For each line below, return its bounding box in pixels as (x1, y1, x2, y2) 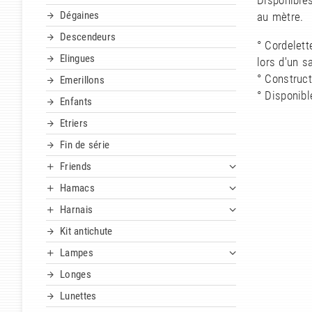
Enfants (60, 95, 93, 109)
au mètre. (257, 10, 304, 24)
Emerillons (60, 74, 104, 87)
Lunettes (60, 290, 97, 303)
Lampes (60, 247, 93, 260)
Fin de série (60, 139, 110, 152)
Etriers (60, 117, 88, 130)
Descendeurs (60, 31, 116, 44)
